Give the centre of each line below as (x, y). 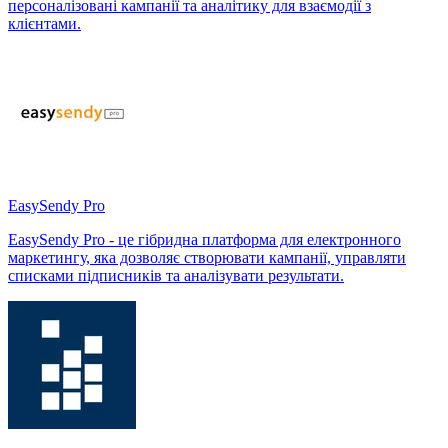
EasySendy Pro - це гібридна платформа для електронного (204, 239)
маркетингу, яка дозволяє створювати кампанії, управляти (207, 257)
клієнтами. (44, 23)
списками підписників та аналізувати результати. (176, 275)
